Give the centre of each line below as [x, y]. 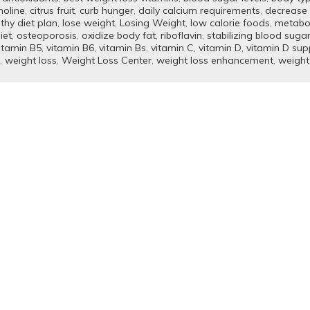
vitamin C [172, 48]
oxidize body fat [118, 35]
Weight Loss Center [106, 60]
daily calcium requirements [199, 10]
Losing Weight [152, 23]
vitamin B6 [70, 48]
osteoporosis [46, 35]
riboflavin [181, 35]
